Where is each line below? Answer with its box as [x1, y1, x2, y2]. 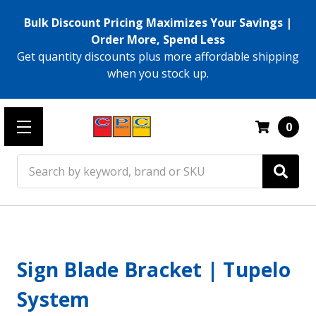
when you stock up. [107, 66, 209, 81]
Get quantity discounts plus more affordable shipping [17, 49, 299, 64]
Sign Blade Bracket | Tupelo [17, 256, 291, 284]
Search [17, 155, 53, 171]
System [17, 286, 90, 313]
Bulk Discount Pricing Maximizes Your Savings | [24, 15, 292, 30]
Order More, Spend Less [91, 32, 225, 47]
